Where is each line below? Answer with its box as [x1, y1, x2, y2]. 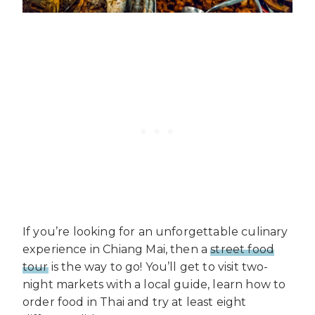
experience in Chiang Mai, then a [22, 243, 211, 257]
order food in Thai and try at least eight [22, 295, 247, 309]
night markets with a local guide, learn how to [22, 278, 286, 292]
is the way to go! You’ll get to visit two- [48, 260, 269, 274]
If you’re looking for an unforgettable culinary [22, 225, 288, 239]
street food [210, 243, 275, 257]
